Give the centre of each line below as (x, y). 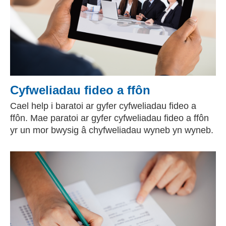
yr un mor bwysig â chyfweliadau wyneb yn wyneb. (112, 130)
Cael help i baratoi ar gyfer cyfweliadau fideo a (103, 106)
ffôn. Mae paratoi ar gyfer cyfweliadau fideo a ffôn (109, 118)
